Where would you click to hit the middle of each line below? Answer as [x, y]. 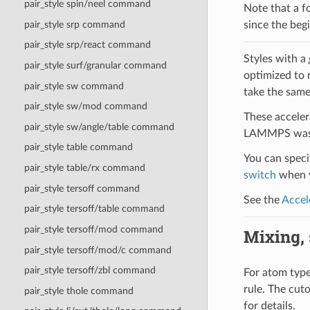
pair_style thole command [79, 291]
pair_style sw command [74, 86]
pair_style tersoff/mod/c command [98, 250]
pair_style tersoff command [82, 188]
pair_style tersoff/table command [94, 209]
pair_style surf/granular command [95, 65]
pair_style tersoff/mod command [93, 229]
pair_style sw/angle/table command [99, 127]
